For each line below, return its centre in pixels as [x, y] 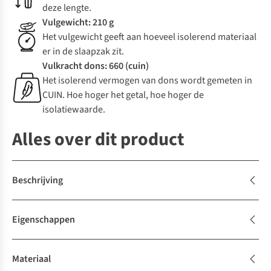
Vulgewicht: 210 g [78, 23]
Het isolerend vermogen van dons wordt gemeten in [147, 81]
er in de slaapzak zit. [83, 52]
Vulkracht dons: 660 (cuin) [96, 66]
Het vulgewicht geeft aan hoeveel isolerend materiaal [149, 37]
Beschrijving [38, 181]
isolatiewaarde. [74, 110]
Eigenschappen [44, 220]
